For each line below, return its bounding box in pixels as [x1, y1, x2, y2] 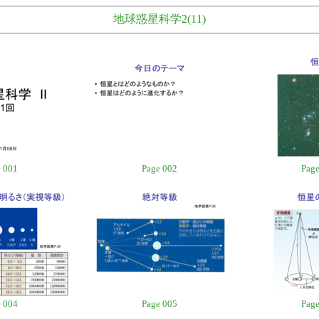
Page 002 [142, 163, 177, 174]
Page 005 [142, 298, 177, 309]
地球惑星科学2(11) [113, 13, 206, 25]
